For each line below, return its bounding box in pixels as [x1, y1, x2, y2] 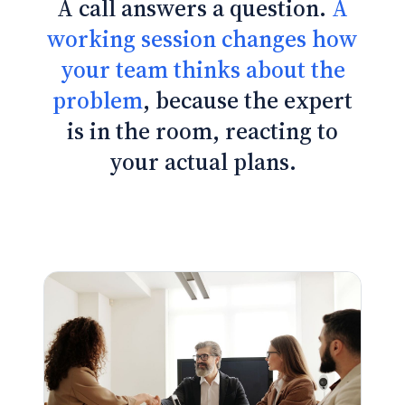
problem [52, 84, 143, 117]
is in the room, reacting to [67, 115, 338, 147]
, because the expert [143, 84, 353, 117]
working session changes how [47, 23, 358, 55]
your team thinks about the [60, 53, 345, 86]
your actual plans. [108, 146, 297, 178]
